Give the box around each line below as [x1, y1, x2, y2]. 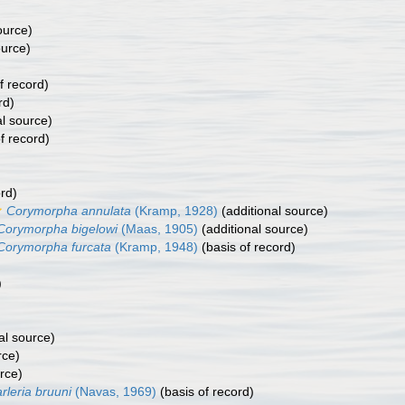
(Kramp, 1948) [111, 240, 198, 254]
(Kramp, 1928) [131, 203, 218, 218]
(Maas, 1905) [118, 221, 198, 236]
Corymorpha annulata [6, 203, 131, 218]
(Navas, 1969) [71, 384, 156, 399]
